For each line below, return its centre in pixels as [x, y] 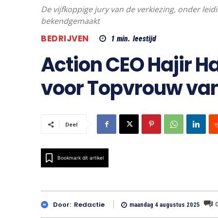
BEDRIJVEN [65, 39]
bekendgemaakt [70, 21]
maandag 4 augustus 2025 [165, 205]
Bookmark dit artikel [81, 158]
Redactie [89, 204]
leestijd [144, 39]
